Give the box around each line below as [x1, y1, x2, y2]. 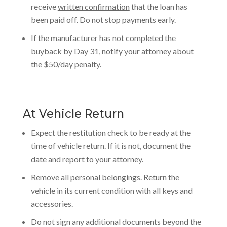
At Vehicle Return [22, 107, 124, 121]
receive [30, 2, 58, 11]
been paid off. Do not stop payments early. [30, 15, 176, 24]
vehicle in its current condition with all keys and [30, 185, 193, 195]
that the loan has [129, 2, 187, 11]
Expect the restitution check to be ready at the [30, 128, 191, 137]
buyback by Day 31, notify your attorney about [30, 46, 194, 56]
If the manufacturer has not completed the [30, 33, 176, 43]
